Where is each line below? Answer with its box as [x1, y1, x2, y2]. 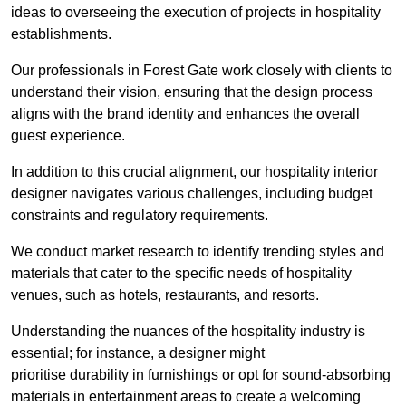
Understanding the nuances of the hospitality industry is [11, 323, 365, 339]
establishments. [11, 25, 111, 42]
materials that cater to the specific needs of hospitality [11, 265, 352, 281]
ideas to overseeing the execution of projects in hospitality [11, 4, 381, 20]
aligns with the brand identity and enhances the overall [11, 105, 360, 121]
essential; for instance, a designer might [11, 344, 265, 361]
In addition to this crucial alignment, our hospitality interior [11, 163, 378, 179]
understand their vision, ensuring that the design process [11, 83, 372, 100]
